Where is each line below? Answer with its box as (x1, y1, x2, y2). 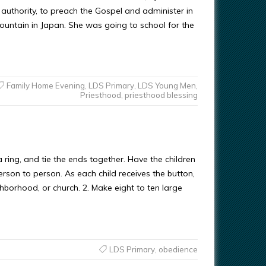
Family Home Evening (6, 81, 85, 90)
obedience (158, 245, 198, 254)
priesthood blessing (124, 90, 198, 100)
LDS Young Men (137, 81, 196, 90)
